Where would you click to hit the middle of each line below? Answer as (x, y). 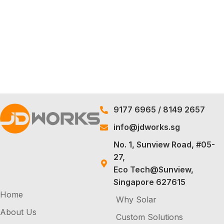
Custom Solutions (149, 217)
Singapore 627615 (149, 182)
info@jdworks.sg (146, 127)
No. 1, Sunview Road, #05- (164, 144)
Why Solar (136, 199)
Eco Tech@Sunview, (153, 169)
